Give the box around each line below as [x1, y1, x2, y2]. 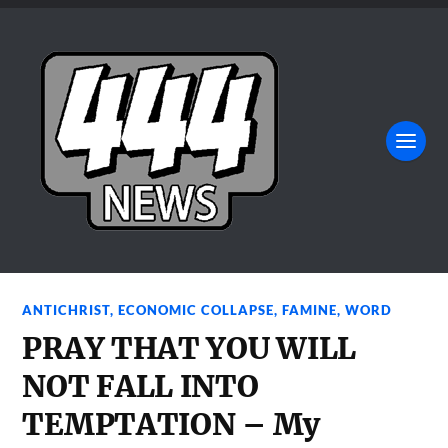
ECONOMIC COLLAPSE [118, 302, 275, 318]
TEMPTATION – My [22, 406, 320, 443]
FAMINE [282, 302, 338, 318]
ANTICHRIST [22, 302, 111, 318]
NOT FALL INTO [22, 368, 259, 405]
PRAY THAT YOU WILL [22, 330, 357, 367]
